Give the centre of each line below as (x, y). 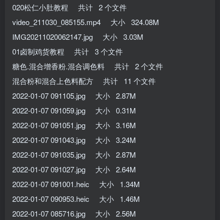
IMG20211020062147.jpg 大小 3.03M (78, 36)
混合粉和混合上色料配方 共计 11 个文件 (84, 81)
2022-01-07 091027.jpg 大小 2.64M (74, 169)
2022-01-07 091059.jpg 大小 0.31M (74, 110)
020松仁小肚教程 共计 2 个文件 (69, 7)
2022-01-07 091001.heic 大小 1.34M (76, 184)
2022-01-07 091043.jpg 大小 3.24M (74, 139)
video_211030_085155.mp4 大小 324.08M (86, 22)
